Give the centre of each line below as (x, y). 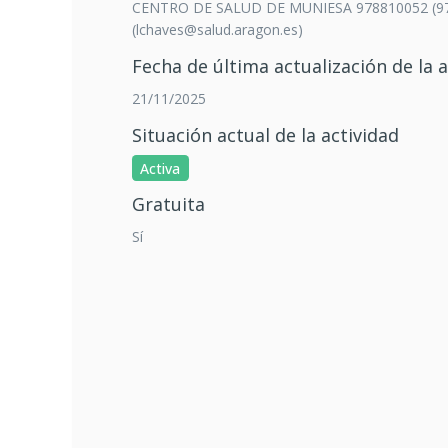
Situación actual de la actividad (265, 135)
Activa (160, 167)
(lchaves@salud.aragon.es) (217, 29)
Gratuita (168, 204)
